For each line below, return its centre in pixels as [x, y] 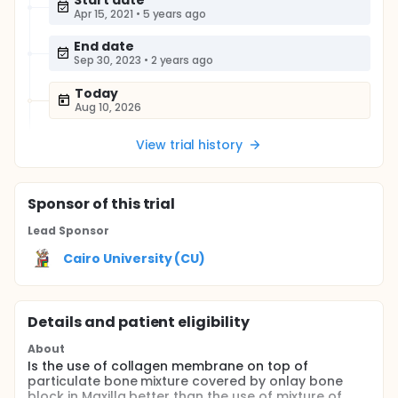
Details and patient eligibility [139, 322]
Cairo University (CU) [135, 258]
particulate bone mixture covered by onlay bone [185, 381]
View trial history [189, 145]
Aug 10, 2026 [108, 107]
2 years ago [182, 60]
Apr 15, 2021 [103, 14]
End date [104, 46]
